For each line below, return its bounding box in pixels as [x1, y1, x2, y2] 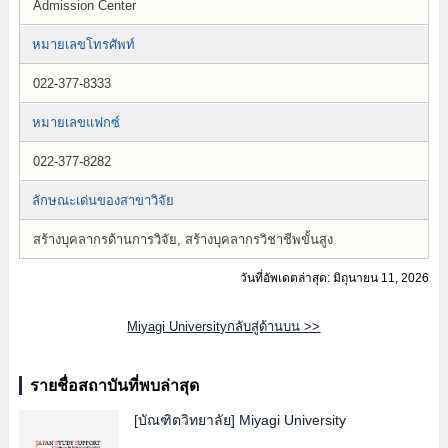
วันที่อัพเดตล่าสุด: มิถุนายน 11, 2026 [240, 271, 430, 285]
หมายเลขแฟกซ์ [31, 115, 120, 130]
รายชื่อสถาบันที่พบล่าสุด [29, 377, 199, 394]
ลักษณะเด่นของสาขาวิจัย [31, 193, 174, 208]
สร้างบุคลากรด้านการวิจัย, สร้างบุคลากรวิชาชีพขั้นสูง [32, 232, 333, 247]
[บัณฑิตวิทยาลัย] [133, 412, 235, 428]
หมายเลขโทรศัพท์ [31, 37, 135, 52]
